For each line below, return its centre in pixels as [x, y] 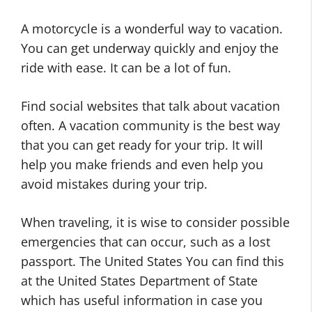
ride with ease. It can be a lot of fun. [126, 68]
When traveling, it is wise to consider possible [155, 222]
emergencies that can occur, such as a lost [146, 242]
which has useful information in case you [142, 300]
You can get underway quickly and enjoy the [150, 48]
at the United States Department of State [139, 281]
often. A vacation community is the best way [150, 125]
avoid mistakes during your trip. [114, 184]
